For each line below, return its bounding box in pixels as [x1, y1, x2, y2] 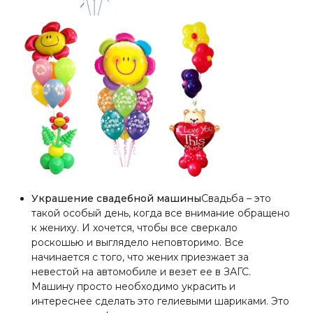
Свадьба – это [201, 192, 271, 205]
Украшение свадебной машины [31, 192, 201, 205]
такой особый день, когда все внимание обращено [31, 207, 290, 219]
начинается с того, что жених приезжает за [31, 251, 249, 263]
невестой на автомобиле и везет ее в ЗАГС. [31, 265, 251, 278]
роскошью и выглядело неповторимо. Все [31, 236, 244, 249]
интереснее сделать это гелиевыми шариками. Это [31, 295, 289, 307]
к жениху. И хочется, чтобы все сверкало [31, 221, 238, 234]
